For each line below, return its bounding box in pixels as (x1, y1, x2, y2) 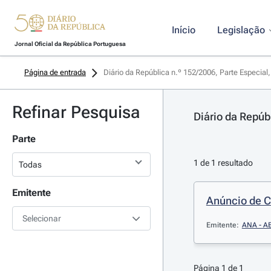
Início (171, 24, 195, 36)
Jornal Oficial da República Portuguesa (14, 41, 126, 47)
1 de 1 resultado (193, 158, 253, 168)
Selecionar (22, 214, 61, 223)
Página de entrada (24, 68, 86, 77)
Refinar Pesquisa (12, 102, 140, 122)
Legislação (217, 24, 265, 36)
